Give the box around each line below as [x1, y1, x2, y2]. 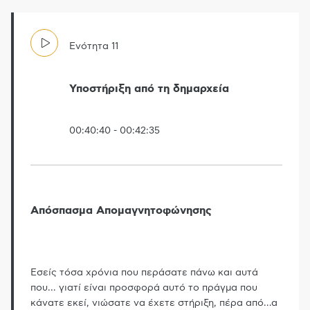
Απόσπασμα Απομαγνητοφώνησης [30, 205, 212, 217]
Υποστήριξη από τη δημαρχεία [69, 82, 229, 94]
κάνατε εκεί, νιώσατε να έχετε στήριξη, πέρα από [30, 298, 264, 309]
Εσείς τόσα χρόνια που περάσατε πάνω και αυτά [30, 268, 258, 278]
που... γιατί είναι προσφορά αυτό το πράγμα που [30, 283, 257, 293]
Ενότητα [69, 41, 109, 51]
